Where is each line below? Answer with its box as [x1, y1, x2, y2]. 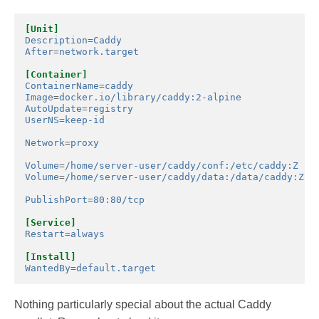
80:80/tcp [93, 194, 145, 205]
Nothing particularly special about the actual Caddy [14, 298, 271, 310]
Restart [25, 228, 65, 239]
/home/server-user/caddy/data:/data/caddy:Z [65, 171, 304, 182]
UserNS [25, 114, 59, 125]
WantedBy [25, 262, 70, 273]
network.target [59, 46, 139, 57]
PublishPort [25, 194, 88, 205]
